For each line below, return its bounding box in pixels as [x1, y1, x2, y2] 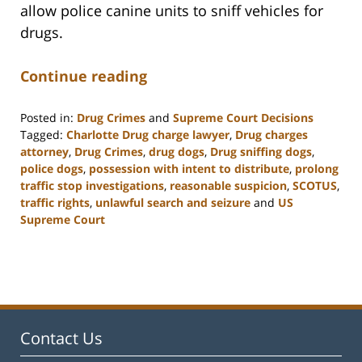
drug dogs [149, 143, 204, 159]
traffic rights [20, 194, 90, 210]
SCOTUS [293, 177, 337, 193]
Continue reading [20, 65, 147, 86]
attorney [20, 143, 69, 159]
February [19, 244, 68, 260]
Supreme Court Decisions [173, 109, 314, 125]
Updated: [19, 227, 69, 243]
